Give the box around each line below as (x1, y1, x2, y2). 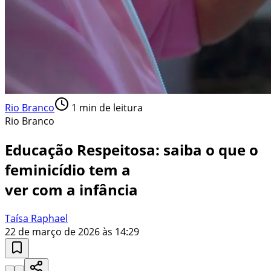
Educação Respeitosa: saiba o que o (5, 139, 258, 160)
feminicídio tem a (5, 159, 131, 180)
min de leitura (77, 100, 143, 114)
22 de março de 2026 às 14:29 (5, 224, 139, 238)
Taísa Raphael (5, 211, 68, 225)
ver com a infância (5, 179, 138, 200)
